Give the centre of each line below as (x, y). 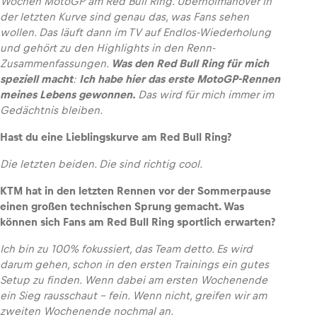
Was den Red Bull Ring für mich (190, 64)
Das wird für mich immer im (204, 95)
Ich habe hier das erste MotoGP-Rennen (180, 79)
